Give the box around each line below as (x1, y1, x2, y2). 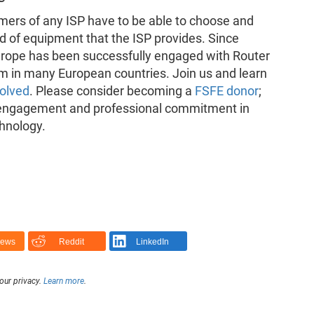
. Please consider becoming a (29, 84, 195, 99)
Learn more (43, 276, 84, 286)
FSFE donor (194, 84, 259, 99)
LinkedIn (136, 236, 170, 247)
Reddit (58, 236, 84, 247)
